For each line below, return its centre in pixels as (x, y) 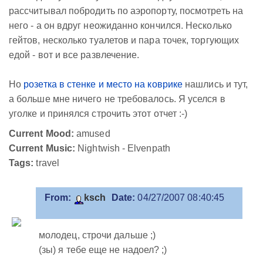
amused (92, 134)
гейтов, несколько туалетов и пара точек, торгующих (124, 40)
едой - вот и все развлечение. (74, 55)
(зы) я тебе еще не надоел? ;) (103, 250)
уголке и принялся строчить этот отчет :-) (98, 114)
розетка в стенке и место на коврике (103, 84)
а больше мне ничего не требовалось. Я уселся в (117, 99)
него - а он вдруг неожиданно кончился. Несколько (120, 26)
